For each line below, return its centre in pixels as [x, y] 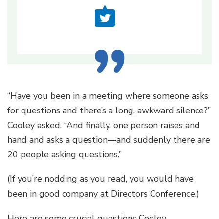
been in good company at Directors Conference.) [105, 194]
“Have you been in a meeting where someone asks [108, 96]
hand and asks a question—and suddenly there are [109, 140]
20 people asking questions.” [66, 155]
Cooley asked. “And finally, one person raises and [104, 125]
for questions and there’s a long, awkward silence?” [109, 111]
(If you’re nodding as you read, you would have [100, 179]
